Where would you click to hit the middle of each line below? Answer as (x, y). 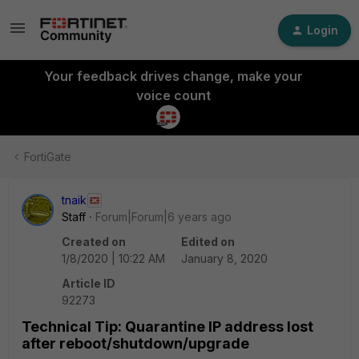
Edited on (208, 242)
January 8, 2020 (224, 258)
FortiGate (48, 157)
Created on (94, 242)
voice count (173, 95)
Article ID (89, 283)
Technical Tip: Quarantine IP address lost (167, 327)
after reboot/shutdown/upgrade (135, 343)
